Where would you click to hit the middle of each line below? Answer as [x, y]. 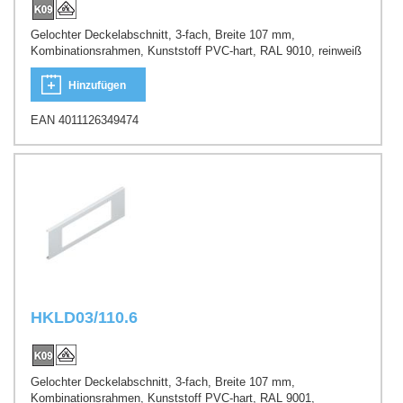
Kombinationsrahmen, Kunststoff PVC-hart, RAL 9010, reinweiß [196, 51]
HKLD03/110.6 [84, 318]
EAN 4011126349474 [85, 120]
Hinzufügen [97, 85]
